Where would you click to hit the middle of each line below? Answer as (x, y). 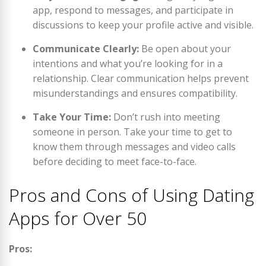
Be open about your (185, 49)
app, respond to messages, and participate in (133, 10)
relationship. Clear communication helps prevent (141, 78)
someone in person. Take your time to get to (132, 132)
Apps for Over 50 (78, 218)
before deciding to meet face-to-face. (115, 161)
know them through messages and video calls (134, 147)
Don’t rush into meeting (166, 117)
